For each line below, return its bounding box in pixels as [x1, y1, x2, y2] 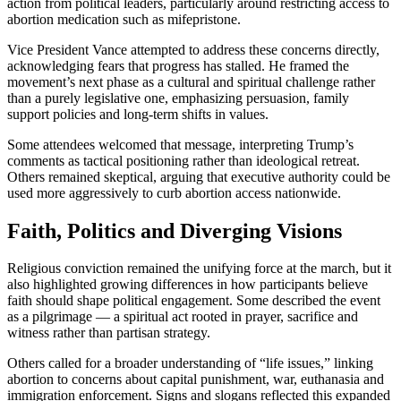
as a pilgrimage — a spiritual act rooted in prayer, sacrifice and [7, 309, 358, 325]
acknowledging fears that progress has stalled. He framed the [7, 57, 349, 73]
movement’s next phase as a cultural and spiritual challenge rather [7, 73, 375, 90]
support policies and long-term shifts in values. [7, 106, 269, 122]
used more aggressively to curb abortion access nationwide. [7, 184, 341, 200]
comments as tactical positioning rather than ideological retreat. [7, 152, 360, 168]
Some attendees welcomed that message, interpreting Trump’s [7, 136, 354, 152]
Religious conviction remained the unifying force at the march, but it [7, 260, 391, 277]
